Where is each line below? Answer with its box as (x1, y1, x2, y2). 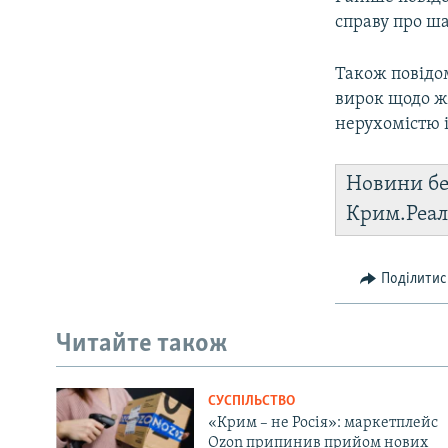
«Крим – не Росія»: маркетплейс (207, 414, 438, 431)
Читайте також (56, 331, 228, 359)
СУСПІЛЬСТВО (207, 393, 295, 409)
